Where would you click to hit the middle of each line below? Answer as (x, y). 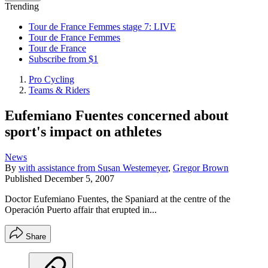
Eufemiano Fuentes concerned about (117, 115)
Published (25, 178)
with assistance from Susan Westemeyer (93, 167)
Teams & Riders (59, 90)
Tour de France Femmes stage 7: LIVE (102, 27)
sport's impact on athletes (83, 131)
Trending (22, 6)
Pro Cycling (51, 79)
